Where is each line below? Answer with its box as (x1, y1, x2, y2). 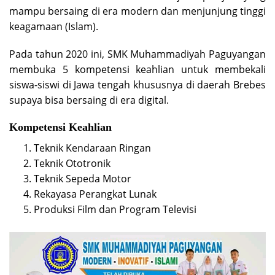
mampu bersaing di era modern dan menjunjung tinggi (9, 4, 266, 18)
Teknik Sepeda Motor (34, 171, 131, 185)
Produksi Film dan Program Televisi (34, 202, 196, 216)
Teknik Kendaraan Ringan (34, 141, 151, 155)
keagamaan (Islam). (9, 19, 98, 33)
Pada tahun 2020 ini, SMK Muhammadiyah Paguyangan (9, 47, 266, 61)
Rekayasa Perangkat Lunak (34, 187, 157, 201)
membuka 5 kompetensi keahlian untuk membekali (9, 62, 266, 76)
